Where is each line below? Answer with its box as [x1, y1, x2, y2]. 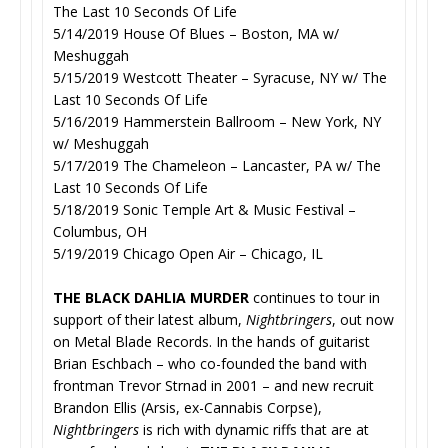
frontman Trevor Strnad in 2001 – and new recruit [53, 375, 374, 395]
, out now [332, 309, 394, 329]
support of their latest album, [53, 309, 246, 329]
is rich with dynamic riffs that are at [139, 419, 369, 439]
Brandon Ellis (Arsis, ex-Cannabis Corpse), [53, 397, 322, 417]
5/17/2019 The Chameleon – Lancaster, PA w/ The [53, 155, 381, 175]
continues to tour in [249, 287, 380, 307]
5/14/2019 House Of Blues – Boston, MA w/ [53, 23, 339, 43]
